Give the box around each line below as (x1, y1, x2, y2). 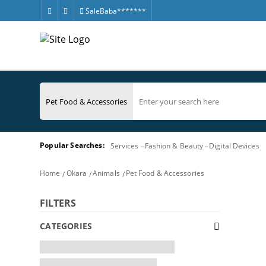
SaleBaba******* (83, 6, 146, 16)
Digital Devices (209, 141, 259, 151)
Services (110, 141, 139, 151)
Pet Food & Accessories (125, 167, 204, 178)
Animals (93, 167, 120, 178)
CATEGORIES (40, 220, 93, 232)
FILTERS (40, 197, 77, 210)
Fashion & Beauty (144, 141, 204, 151)
